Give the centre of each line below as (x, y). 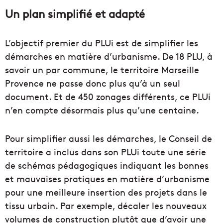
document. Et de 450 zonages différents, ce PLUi (108, 96)
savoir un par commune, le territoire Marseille (102, 69)
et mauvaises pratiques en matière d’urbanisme (107, 178)
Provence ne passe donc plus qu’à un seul (93, 83)
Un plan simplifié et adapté (75, 13)
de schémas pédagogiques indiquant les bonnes (107, 165)
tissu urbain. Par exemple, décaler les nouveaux (106, 205)
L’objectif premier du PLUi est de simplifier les (102, 42)
